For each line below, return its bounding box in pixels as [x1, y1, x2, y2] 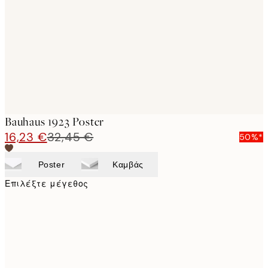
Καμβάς [112, 160, 144, 169]
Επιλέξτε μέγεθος [5, 178, 89, 189]
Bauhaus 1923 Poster [5, 114, 105, 129]
